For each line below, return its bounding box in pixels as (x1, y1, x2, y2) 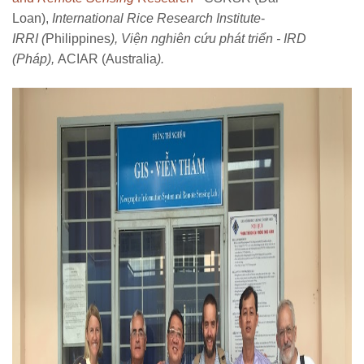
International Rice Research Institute (52, 11, 261, 26)
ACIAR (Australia (58, 52, 157, 67)
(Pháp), (12, 52, 58, 67)
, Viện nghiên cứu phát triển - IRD (115, 32, 306, 46)
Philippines (45, 32, 110, 46)
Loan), (12, 11, 52, 26)
